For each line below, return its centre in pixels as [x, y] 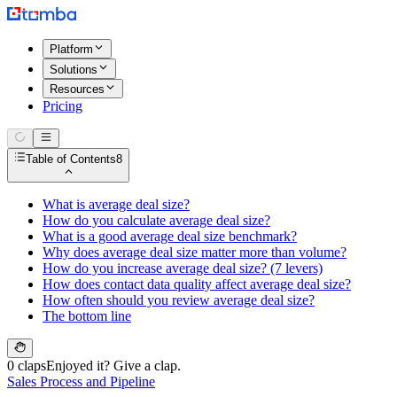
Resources [77, 89]
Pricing [62, 105]
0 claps [27, 366]
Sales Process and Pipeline [81, 382]
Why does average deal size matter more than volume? [195, 252]
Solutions [74, 69]
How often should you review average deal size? [179, 300]
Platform [71, 50]
